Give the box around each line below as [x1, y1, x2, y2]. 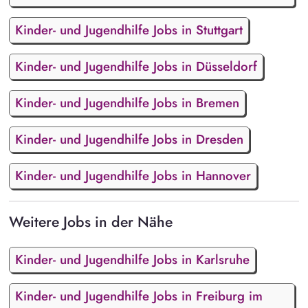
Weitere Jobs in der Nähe [8, 211, 173, 233]
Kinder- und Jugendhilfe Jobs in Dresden [14, 130, 243, 149]
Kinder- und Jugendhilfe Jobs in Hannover [14, 166, 251, 186]
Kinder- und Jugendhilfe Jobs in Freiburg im [14, 286, 263, 305]
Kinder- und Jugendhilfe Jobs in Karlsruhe [14, 250, 250, 269]
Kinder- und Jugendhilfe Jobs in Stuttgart [14, 21, 243, 40]
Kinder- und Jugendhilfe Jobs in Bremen [14, 93, 239, 113]
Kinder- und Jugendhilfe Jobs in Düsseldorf [14, 57, 257, 76]
